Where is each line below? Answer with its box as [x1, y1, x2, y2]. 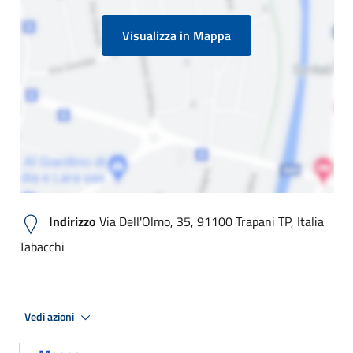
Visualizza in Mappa [122, 26, 231, 45]
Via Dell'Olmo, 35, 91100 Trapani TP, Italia [96, 212, 324, 231]
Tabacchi [19, 237, 65, 256]
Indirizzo [49, 212, 96, 231]
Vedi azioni [24, 307, 76, 325]
